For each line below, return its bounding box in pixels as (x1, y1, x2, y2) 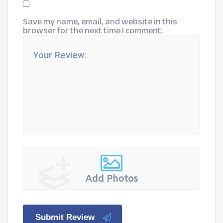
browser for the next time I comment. (23, 22, 163, 39)
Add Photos (85, 173, 138, 185)
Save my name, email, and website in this (23, 13, 177, 30)
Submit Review (35, 213, 95, 222)
